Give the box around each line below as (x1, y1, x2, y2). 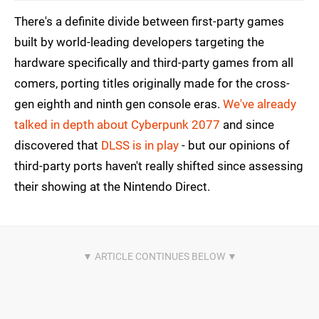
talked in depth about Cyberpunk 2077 (14, 117, 220, 132)
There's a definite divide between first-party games (14, 14, 284, 28)
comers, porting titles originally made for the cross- (14, 75, 290, 90)
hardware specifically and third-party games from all (14, 55, 293, 70)
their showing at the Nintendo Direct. (14, 179, 210, 194)
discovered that (14, 137, 101, 152)
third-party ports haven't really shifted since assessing (14, 158, 303, 173)
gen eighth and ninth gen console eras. (14, 96, 223, 111)
